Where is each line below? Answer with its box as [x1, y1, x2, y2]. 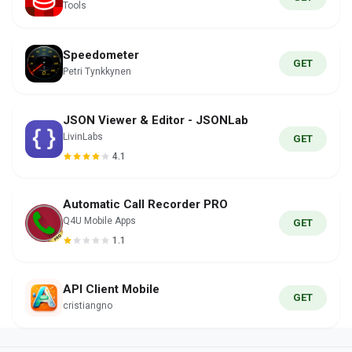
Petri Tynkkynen [63, 66, 131, 77]
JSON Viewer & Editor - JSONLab [63, 113, 248, 127]
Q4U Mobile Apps [63, 215, 136, 226]
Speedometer [63, 48, 139, 62]
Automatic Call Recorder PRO [63, 197, 228, 211]
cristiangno [63, 300, 112, 311]
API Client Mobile [63, 282, 159, 296]
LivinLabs [63, 131, 103, 142]
